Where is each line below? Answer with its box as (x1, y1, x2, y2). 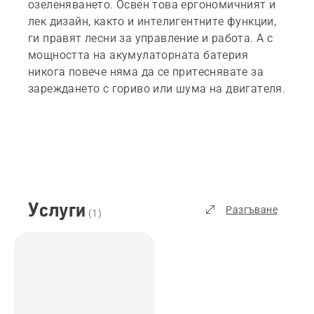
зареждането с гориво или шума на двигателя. (28, 81, 286, 95)
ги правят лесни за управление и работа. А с (28, 31, 273, 45)
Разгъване (226, 203, 278, 215)
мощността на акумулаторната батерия (28, 48, 248, 62)
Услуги (28, 198, 86, 221)
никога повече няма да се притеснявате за (28, 64, 264, 78)
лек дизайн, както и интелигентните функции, (28, 14, 277, 28)
